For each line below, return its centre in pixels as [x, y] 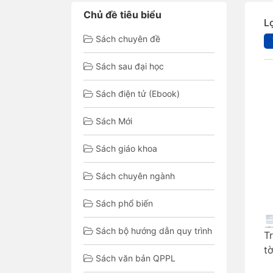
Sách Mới [114, 121]
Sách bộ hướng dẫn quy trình [154, 231]
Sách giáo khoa [126, 148]
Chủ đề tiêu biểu [122, 15]
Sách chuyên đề [128, 39]
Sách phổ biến [124, 203]
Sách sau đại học [130, 66]
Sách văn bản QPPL [136, 258]
